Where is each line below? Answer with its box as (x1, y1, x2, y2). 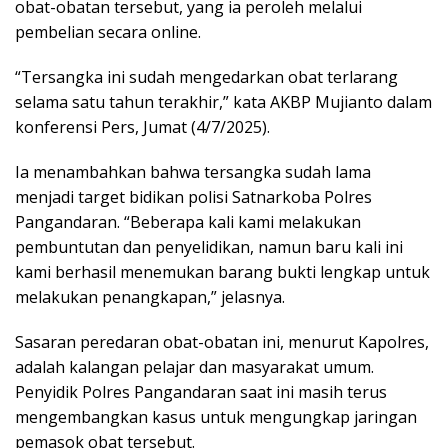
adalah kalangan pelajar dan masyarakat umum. (15, 356, 374, 379)
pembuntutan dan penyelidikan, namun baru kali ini (15, 236, 403, 259)
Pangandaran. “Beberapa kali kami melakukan (15, 211, 361, 234)
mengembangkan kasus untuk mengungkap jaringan (15, 406, 417, 429)
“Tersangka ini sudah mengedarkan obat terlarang (15, 66, 398, 89)
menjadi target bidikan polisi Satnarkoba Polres (15, 186, 372, 209)
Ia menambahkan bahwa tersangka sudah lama (15, 161, 371, 184)
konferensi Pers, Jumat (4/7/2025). (15, 116, 270, 139)
